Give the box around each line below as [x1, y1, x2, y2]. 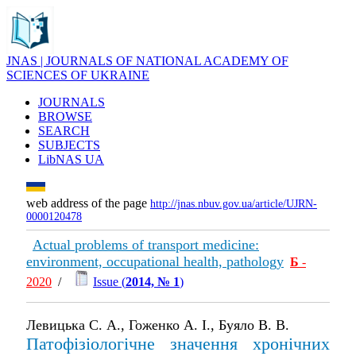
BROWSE [38, 110, 92, 123]
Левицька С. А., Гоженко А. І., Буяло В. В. [26, 317, 289, 333]
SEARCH [38, 124, 90, 137]
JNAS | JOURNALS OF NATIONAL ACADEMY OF [6, 54, 288, 68]
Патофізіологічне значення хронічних [26, 334, 330, 354]
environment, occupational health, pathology [26, 253, 284, 269]
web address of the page [26, 196, 150, 210]
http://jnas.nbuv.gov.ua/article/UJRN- [150, 198, 317, 210]
